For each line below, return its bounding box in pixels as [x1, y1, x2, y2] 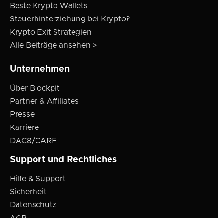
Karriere [10, 124, 39, 132]
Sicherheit [10, 188, 47, 196]
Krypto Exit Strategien [10, 28, 91, 36]
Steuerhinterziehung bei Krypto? [10, 15, 130, 23]
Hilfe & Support [10, 175, 66, 183]
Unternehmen [10, 65, 70, 74]
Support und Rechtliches [10, 155, 117, 164]
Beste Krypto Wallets [10, 2, 88, 10]
